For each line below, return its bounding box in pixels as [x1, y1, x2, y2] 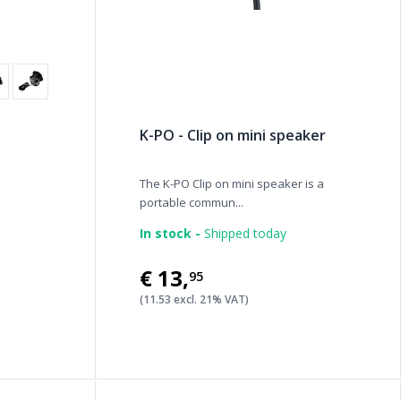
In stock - [139, 225, 200, 242]
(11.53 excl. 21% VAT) [139, 292, 249, 307]
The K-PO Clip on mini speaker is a [139, 175, 324, 192]
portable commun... [139, 194, 243, 210]
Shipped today [200, 225, 286, 242]
